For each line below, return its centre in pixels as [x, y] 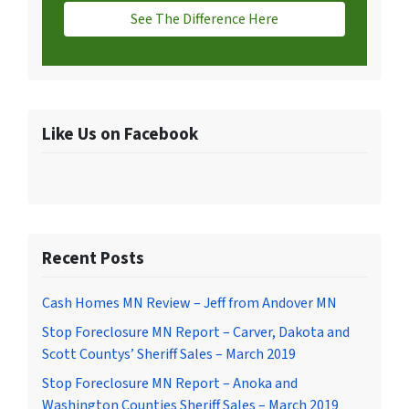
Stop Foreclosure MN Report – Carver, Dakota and [196, 333]
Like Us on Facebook [120, 135]
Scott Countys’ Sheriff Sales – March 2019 [169, 355]
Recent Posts [93, 259]
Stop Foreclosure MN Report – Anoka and [170, 384]
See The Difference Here [204, 20]
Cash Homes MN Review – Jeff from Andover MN [189, 304]
